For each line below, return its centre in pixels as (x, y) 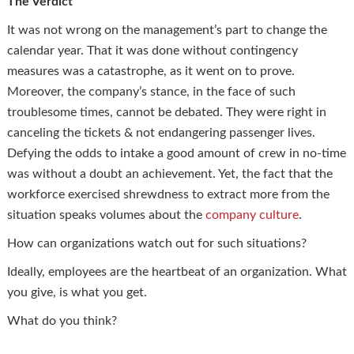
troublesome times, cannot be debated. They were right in (166, 112)
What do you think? (63, 320)
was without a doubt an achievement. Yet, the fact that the (169, 173)
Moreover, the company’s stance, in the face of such (151, 91)
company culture (252, 215)
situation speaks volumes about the (106, 215)
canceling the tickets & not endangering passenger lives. (161, 132)
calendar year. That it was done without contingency (152, 50)
